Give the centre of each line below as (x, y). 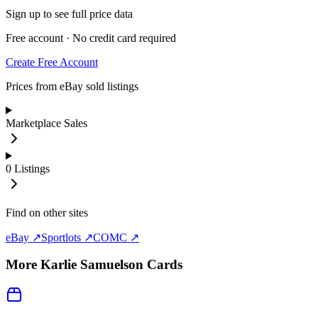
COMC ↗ (116, 237)
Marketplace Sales (46, 123)
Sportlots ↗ (67, 237)
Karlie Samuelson (92, 265)
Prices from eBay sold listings (72, 86)
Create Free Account (52, 62)
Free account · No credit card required (91, 38)
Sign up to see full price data (69, 13)
